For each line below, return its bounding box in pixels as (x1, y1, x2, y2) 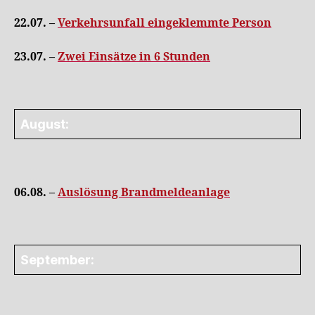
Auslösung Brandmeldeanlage (58, 185, 230, 200)
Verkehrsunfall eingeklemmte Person (58, 16, 271, 30)
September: (20, 252, 94, 267)
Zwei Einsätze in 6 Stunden (58, 49, 210, 64)
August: (20, 117, 69, 131)
